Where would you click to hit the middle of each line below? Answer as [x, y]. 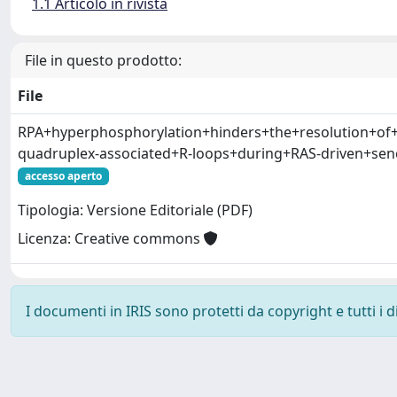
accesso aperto [63, 176]
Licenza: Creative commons [111, 239]
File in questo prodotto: [103, 60]
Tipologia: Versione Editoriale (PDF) [135, 210]
